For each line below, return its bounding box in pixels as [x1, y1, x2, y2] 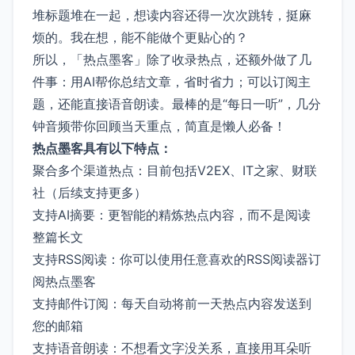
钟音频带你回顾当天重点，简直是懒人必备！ [32, 117, 286, 134]
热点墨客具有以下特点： [32, 139, 172, 156]
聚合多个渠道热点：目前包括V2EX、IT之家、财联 [32, 162, 317, 178]
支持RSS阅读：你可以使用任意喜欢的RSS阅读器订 [32, 250, 321, 267]
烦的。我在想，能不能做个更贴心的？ [32, 29, 248, 45]
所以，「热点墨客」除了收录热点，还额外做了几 [32, 51, 311, 67]
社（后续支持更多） [32, 184, 147, 200]
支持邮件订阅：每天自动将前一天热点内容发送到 [32, 295, 311, 311]
